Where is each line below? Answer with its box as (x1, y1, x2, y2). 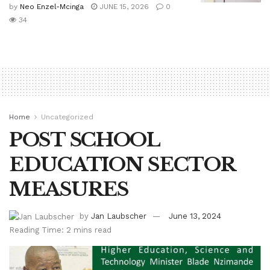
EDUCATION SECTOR (9, 152, 235, 177)
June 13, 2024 (169, 212, 221, 221)
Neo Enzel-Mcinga (20, 2, 84, 11)
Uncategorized (41, 113, 93, 122)
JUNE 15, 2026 (97, 2, 149, 11)
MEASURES (9, 177, 128, 202)
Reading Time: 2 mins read (9, 225, 111, 234)
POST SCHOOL (9, 128, 160, 152)
